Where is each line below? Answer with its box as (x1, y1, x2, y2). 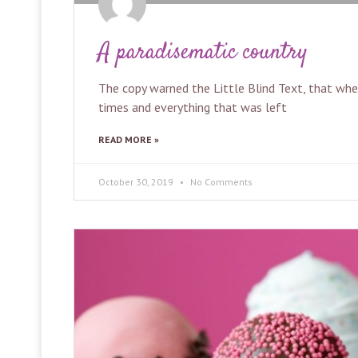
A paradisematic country (98, 37, 307, 70)
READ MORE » (98, 133, 159, 146)
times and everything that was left (98, 99, 287, 116)
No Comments (188, 176, 253, 189)
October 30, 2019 (98, 176, 176, 189)
